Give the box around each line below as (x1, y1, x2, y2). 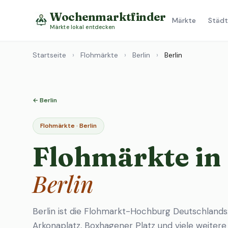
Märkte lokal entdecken (50, 23, 116, 31)
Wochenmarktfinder (50, 9, 166, 24)
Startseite (33, 50, 66, 60)
